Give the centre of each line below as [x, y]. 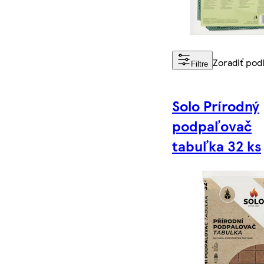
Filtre [200, 64]
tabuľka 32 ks [217, 146]
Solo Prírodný [216, 106]
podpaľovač [212, 126]
